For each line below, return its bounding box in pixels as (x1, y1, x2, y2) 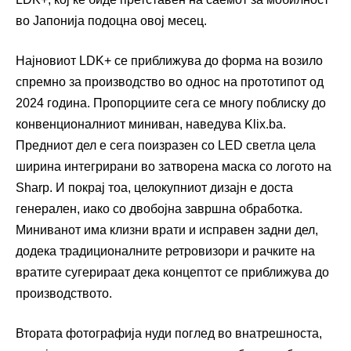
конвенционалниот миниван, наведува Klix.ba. (16, 118, 286, 132)
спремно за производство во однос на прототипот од (16, 75, 324, 89)
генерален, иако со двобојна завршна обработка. (16, 202, 302, 216)
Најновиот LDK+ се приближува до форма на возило (16, 54, 323, 68)
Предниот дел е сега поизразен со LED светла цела (16, 139, 316, 153)
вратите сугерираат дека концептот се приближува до (16, 266, 329, 280)
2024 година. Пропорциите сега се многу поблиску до (16, 96, 326, 110)
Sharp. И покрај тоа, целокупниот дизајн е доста (16, 181, 293, 195)
